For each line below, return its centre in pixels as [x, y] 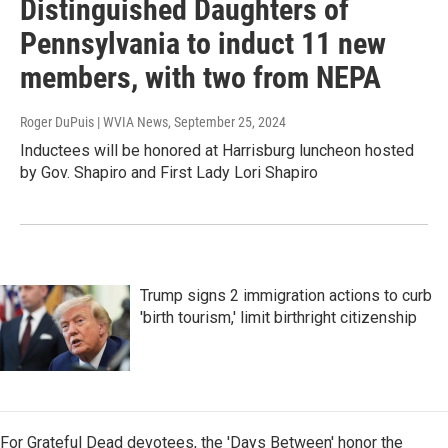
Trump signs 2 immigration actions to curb [286, 296]
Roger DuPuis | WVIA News [94, 122]
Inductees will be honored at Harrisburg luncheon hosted [217, 151]
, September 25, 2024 [227, 122]
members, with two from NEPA [200, 78]
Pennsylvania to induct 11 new [203, 44]
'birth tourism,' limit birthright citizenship [278, 318]
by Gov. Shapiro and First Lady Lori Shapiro [169, 173]
